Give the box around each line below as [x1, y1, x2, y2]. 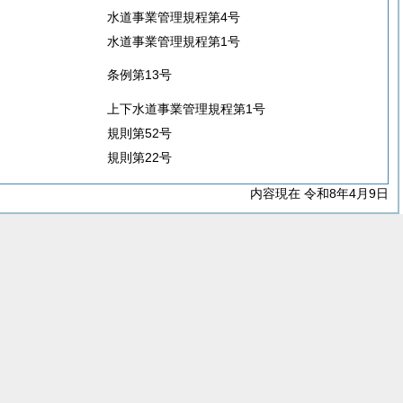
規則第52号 [107, 126, 172, 140]
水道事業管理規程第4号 [107, 10, 240, 24]
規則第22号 [107, 150, 172, 165]
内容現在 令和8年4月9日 [250, 186, 389, 201]
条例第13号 [107, 67, 172, 82]
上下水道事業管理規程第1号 [107, 102, 265, 116]
